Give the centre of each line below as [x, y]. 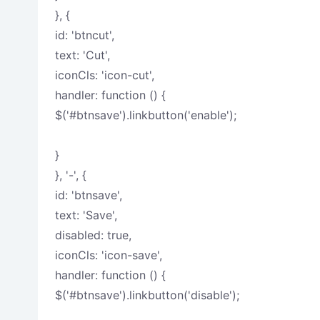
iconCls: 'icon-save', [108, 255]
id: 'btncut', [84, 35]
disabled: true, [93, 235]
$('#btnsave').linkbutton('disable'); [147, 295]
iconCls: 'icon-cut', [104, 75]
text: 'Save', [86, 215]
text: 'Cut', [82, 55]
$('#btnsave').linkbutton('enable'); [145, 115]
